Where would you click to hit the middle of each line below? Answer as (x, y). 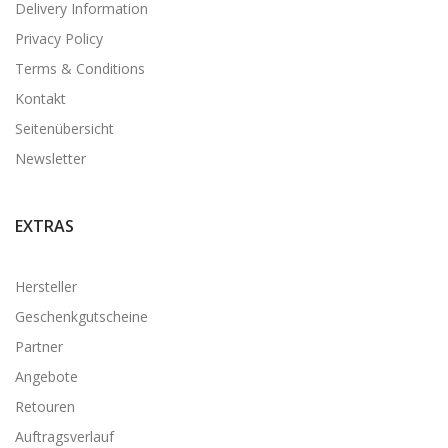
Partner (39, 346)
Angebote (46, 376)
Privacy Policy (59, 38)
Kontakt (40, 98)
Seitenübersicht (64, 128)
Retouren (45, 406)
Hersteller (46, 286)
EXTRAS (44, 225)
